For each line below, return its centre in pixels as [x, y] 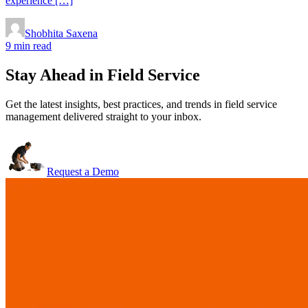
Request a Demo [83, 171]
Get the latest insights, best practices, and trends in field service [141, 104]
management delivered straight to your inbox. [103, 116]
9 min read [29, 45]
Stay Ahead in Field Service [103, 75]
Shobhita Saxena [61, 33]
